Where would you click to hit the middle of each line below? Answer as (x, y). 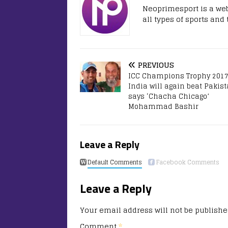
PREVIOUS (156, 65)
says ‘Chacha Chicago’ (169, 97)
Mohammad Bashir (163, 107)
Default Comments (115, 162)
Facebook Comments (188, 162)
